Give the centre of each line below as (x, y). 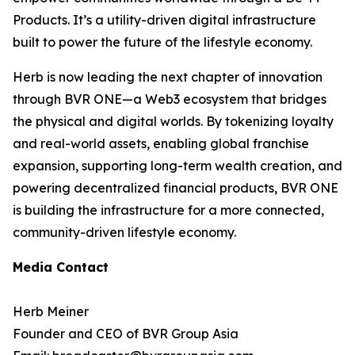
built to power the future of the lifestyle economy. (162, 42)
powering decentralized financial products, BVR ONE (176, 188)
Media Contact (61, 267)
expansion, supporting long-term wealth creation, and (177, 166)
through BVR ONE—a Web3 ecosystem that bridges (170, 99)
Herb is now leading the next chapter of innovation (168, 77)
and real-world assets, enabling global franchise (161, 143)
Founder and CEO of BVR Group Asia (126, 334)
